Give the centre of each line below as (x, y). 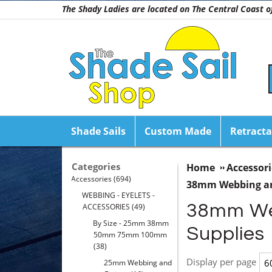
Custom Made (178, 131)
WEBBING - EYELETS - (117, 195)
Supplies (226, 234)
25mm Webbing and (137, 263)
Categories (96, 166)
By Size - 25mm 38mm (130, 223)
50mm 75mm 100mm (130, 235)
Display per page (221, 262)
